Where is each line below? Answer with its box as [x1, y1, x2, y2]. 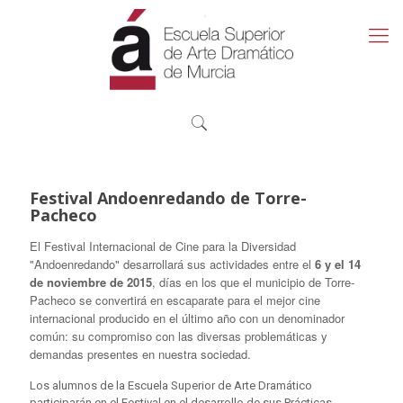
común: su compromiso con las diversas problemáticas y [30, 327, 327, 345]
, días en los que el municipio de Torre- [152, 273, 354, 291]
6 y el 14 [315, 255, 361, 273]
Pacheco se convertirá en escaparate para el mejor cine [30, 291, 320, 309]
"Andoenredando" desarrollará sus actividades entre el [30, 255, 315, 273]
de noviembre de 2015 [30, 273, 152, 291]
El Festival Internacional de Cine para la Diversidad [30, 237, 296, 255]
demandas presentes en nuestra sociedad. [30, 345, 251, 363]
